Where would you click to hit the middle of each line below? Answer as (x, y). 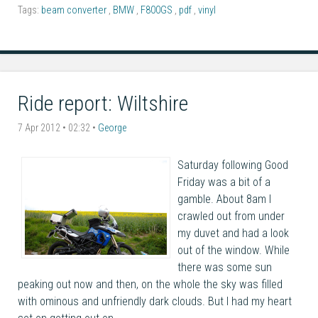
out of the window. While (234, 250)
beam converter (75, 11)
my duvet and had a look (233, 233)
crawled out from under (231, 216)
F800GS (158, 11)
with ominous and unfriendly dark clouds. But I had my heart (155, 301)
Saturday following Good (233, 165)
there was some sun (225, 267)
